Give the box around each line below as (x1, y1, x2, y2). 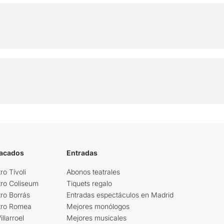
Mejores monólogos (66, 201, 130, 210)
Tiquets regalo (66, 178, 112, 187)
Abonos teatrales (66, 167, 120, 176)
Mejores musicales (66, 213, 127, 222)
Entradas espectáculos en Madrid (66, 190, 174, 199)
